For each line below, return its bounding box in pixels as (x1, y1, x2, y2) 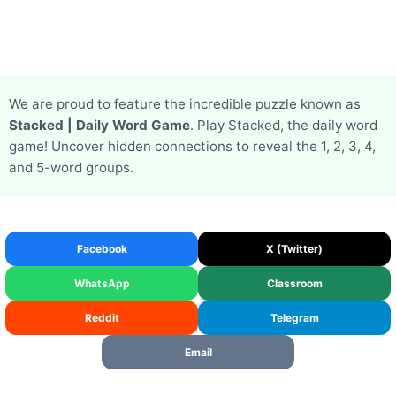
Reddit (84, 311, 119, 324)
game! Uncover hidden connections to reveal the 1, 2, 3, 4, (9, 138, 376, 155)
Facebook (76, 242, 127, 255)
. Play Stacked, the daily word (190, 117, 377, 133)
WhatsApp (73, 277, 130, 290)
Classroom (266, 277, 323, 290)
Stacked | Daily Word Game (9, 117, 190, 133)
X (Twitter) (266, 242, 323, 255)
